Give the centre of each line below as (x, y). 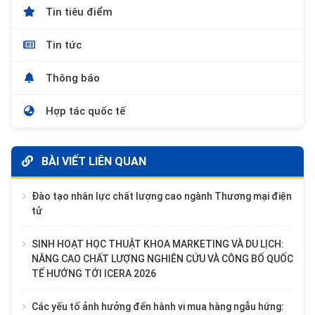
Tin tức (62, 45)
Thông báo (71, 78)
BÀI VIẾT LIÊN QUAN (92, 161)
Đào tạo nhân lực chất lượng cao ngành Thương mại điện (162, 196)
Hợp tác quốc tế (84, 111)
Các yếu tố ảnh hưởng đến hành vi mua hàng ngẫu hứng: (158, 306)
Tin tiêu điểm (78, 12)
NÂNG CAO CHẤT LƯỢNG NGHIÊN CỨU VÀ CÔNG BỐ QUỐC (162, 258)
